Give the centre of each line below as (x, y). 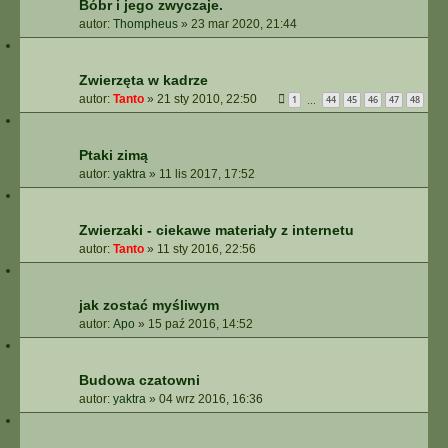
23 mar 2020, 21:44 (244, 24)
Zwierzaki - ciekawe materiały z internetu (216, 230)
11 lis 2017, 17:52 (207, 174)
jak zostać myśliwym (149, 305)
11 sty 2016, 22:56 (206, 249)
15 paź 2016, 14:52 (200, 324)
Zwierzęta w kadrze (143, 80)
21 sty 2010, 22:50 (207, 99)
